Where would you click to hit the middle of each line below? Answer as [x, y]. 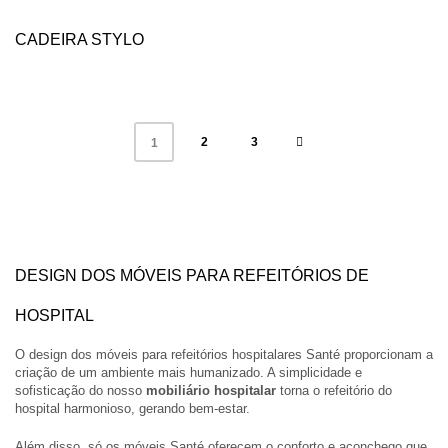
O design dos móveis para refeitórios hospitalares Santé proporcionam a [224, 354]
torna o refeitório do [336, 390]
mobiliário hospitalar [213, 390]
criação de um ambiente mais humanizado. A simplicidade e [188, 372]
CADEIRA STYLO [79, 39]
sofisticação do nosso [80, 390]
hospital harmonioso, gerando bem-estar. [134, 408]
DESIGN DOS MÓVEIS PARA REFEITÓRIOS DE [192, 275]
